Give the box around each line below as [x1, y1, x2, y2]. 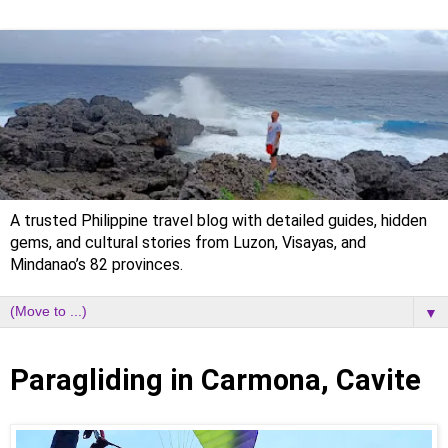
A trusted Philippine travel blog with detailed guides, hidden [10, 211, 427, 231]
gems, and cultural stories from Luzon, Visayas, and [10, 233, 366, 253]
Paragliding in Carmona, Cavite [10, 363, 421, 398]
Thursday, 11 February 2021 [10, 348, 231, 361]
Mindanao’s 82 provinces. [10, 255, 183, 275]
